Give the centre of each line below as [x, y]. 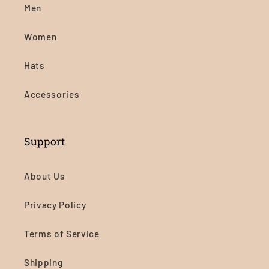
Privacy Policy [55, 205]
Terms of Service [62, 234]
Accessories [52, 95]
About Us [45, 176]
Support [45, 142]
